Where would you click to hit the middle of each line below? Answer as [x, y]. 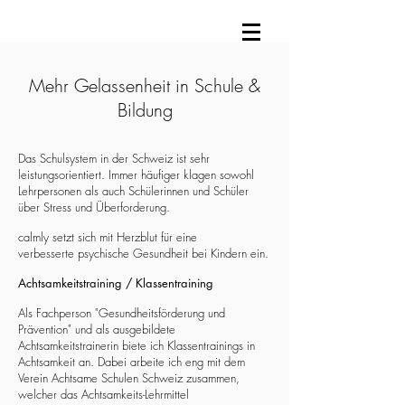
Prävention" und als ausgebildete [97, 329]
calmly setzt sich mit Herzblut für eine [108, 237]
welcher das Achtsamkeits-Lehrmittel [104, 394]
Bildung [145, 110]
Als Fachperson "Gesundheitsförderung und [122, 313]
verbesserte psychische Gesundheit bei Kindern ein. [143, 253]
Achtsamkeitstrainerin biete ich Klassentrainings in [137, 345]
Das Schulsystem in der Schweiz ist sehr [114, 158]
